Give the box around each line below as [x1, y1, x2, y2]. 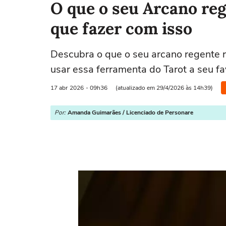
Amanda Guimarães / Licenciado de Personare [68, 108, 193, 117]
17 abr [50, 83, 68, 92]
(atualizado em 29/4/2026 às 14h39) [116, 83, 213, 92]
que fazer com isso [50, 18, 192, 39]
